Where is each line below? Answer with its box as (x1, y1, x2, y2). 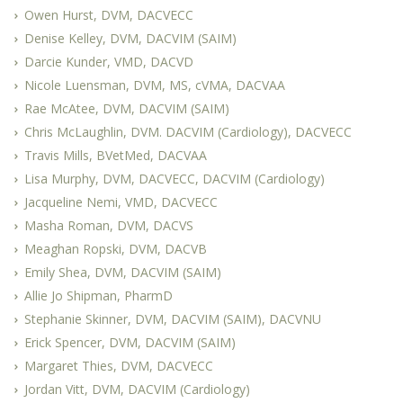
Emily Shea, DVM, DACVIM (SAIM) (24, 264, 221, 281)
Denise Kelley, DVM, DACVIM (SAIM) (24, 30, 237, 47)
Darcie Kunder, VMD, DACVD (24, 53, 193, 70)
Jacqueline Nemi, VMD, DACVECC (24, 193, 218, 210)
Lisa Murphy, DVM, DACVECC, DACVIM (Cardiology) (24, 170, 325, 187)
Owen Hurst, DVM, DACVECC (24, 6, 193, 23)
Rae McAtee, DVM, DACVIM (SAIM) (24, 100, 229, 117)
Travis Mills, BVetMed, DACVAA (24, 147, 207, 164)
